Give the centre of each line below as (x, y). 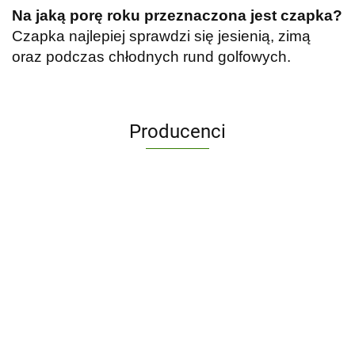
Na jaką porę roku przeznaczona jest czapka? (177, 16)
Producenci (177, 132)
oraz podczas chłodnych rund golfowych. (151, 57)
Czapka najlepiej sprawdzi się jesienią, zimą (161, 36)
